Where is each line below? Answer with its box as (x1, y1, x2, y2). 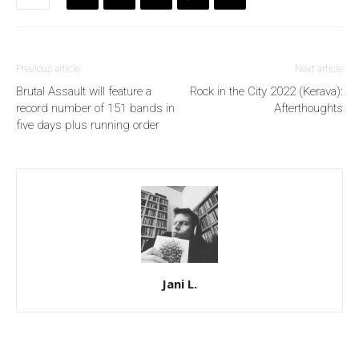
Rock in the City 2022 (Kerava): (190, 84, 343, 99)
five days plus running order (16, 118, 159, 133)
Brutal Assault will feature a (16, 84, 151, 99)
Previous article (16, 63, 80, 75)
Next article (295, 63, 343, 75)
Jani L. (162, 276, 197, 292)
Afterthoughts (274, 101, 343, 116)
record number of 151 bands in (16, 101, 175, 116)
